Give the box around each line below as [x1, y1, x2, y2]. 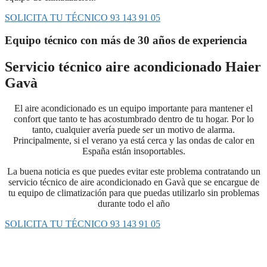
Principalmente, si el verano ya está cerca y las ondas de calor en [13, 135, 254, 146]
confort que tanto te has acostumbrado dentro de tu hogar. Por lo [13, 114, 254, 125]
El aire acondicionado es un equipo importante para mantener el [14, 103, 253, 114]
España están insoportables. [82, 146, 185, 157]
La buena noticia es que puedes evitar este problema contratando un [7, 166, 260, 177]
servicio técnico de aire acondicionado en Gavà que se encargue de [8, 177, 259, 188]
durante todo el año [97, 198, 170, 209]
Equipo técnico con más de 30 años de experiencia [5, 34, 247, 47]
